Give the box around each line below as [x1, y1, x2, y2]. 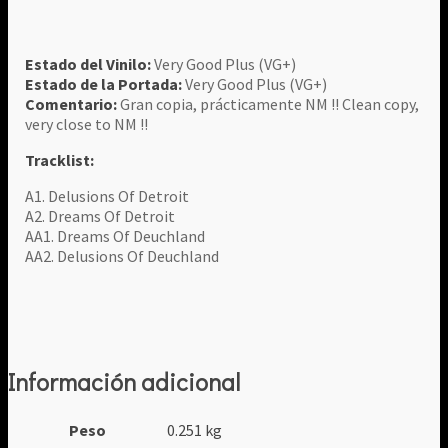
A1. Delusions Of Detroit [25, 186, 190, 207]
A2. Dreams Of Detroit [25, 206, 176, 227]
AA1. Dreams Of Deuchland [25, 226, 206, 247]
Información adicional [8, 365, 240, 397]
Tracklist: [25, 150, 95, 171]
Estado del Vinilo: [25, 54, 152, 75]
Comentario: [25, 94, 118, 115]
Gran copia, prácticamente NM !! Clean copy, [117, 94, 420, 115]
